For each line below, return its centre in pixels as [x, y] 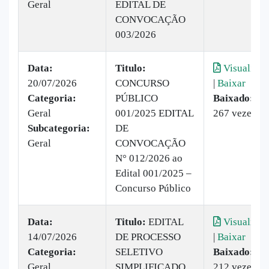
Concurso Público [153, 188]
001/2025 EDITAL [154, 113]
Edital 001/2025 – [153, 173]
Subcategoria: [59, 128]
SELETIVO [139, 252]
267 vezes [234, 113]
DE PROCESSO [148, 237]
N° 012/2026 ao [149, 158]
